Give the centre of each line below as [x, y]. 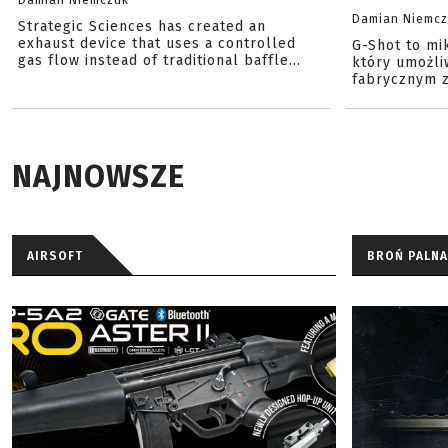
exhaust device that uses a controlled [157, 43]
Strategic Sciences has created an [142, 26]
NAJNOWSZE [98, 177]
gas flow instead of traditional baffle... [159, 60]
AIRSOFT [55, 256]
